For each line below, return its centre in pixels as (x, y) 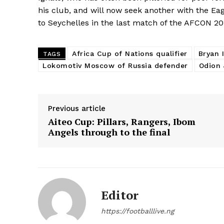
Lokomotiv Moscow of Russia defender (115, 66)
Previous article (77, 109)
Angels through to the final (109, 132)
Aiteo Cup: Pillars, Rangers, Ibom (122, 122)
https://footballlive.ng (137, 211)
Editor (120, 195)
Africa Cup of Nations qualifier (130, 54)
